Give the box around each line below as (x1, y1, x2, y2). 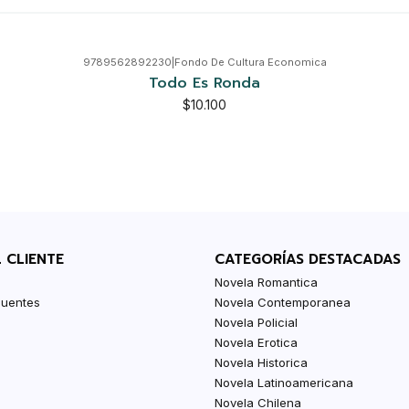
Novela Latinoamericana (215, 374, 354, 390)
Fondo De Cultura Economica (173, 56, 327, 69)
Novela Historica (215, 354, 309, 370)
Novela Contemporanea (215, 294, 351, 309)
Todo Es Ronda (149, 71, 260, 94)
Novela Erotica (215, 334, 299, 350)
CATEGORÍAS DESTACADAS (215, 248, 402, 269)
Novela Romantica (215, 274, 319, 289)
